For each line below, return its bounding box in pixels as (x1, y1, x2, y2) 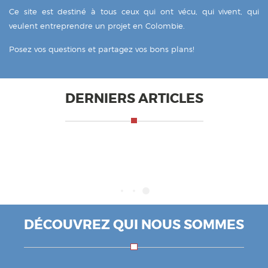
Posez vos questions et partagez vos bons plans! (9, 44, 194, 54)
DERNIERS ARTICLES (65, 90, 203, 107)
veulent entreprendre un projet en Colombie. (9, 20, 185, 31)
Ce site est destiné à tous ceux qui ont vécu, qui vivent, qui (9, 6, 259, 16)
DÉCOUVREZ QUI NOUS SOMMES (24, 216, 244, 233)
